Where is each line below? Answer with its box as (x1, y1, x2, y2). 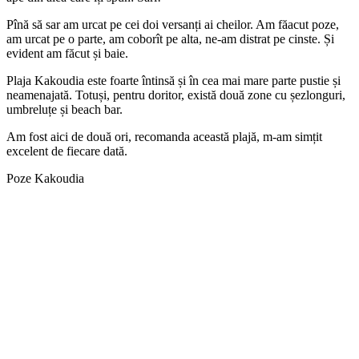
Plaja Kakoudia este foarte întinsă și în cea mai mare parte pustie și (6, 74, 341, 88)
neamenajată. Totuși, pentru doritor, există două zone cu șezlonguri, (6, 88, 345, 103)
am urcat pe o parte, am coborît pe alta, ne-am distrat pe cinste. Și (6, 32, 334, 46)
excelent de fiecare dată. (6, 144, 127, 159)
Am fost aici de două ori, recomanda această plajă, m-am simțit (6, 130, 322, 144)
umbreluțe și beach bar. (6, 103, 123, 117)
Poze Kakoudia (6, 171, 84, 186)
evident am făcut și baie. (6, 46, 128, 61)
